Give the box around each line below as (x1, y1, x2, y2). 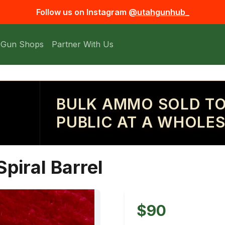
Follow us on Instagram (36, 7, 127, 17)
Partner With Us (52, 39, 114, 49)
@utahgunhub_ (128, 7, 189, 17)
